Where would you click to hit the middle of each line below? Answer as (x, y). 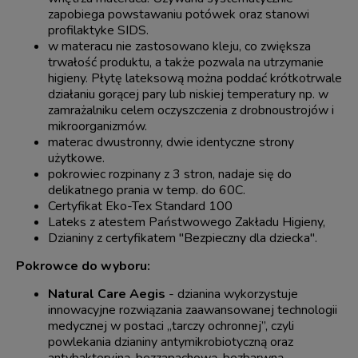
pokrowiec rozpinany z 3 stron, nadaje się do (170, 175)
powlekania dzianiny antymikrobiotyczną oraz (171, 342)
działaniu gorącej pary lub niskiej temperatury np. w (188, 95)
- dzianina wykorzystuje (233, 294)
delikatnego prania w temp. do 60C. (148, 191)
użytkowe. (76, 159)
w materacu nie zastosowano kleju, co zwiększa (179, 47)
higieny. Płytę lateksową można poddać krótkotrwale (195, 79)
